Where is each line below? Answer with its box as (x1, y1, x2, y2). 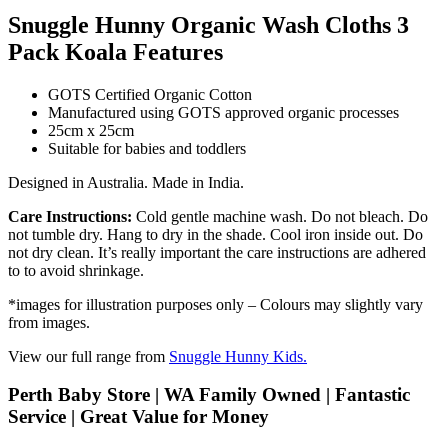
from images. (8, 313, 90, 331)
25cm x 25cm (48, 121, 134, 139)
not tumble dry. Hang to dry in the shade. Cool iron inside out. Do (8, 225, 423, 243)
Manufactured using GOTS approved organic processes (48, 103, 399, 121)
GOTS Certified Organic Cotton (48, 85, 252, 103)
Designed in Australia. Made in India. (8, 173, 244, 191)
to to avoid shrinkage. (8, 261, 144, 279)
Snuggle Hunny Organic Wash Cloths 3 (8, 11, 409, 38)
